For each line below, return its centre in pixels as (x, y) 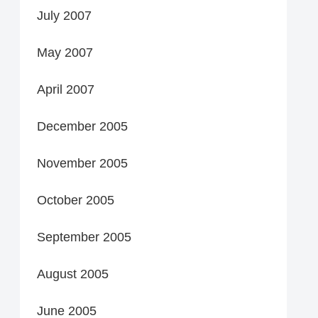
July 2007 (64, 15)
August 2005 (73, 274)
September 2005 (84, 237)
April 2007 (66, 89)
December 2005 (82, 126)
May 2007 (65, 52)
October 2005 (76, 200)
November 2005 (82, 163)
